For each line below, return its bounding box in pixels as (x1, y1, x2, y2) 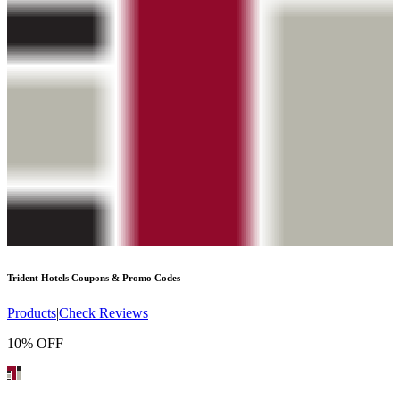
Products (7, 305, 56, 321)
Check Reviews (59, 305, 148, 321)
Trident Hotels (7, 272, 69, 284)
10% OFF (7, 336, 63, 352)
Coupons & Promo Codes (69, 272, 180, 284)
